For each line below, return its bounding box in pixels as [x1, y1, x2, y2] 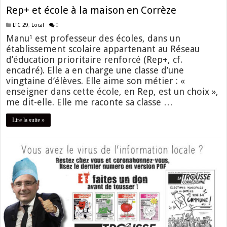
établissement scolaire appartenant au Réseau [6, 44, 200, 55]
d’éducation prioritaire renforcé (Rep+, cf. [6, 54, 183, 65]
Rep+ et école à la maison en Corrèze [6, 4, 177, 17]
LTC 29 [13, 22, 29, 28]
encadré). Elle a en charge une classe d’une [6, 65, 184, 76]
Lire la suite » [12, 117, 45, 124]
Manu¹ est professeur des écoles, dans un [6, 33, 181, 44]
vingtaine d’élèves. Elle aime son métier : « [6, 75, 185, 87]
